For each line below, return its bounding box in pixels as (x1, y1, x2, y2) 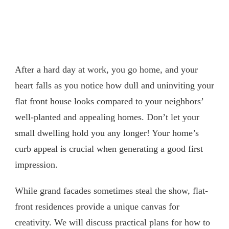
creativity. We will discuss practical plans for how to (15, 217, 210, 227)
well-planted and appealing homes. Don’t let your (15, 111, 199, 122)
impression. (15, 159, 58, 170)
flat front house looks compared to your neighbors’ (15, 96, 203, 106)
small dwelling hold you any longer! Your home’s (15, 127, 199, 138)
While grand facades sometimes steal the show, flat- (15, 185, 208, 196)
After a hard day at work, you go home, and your (15, 64, 198, 75)
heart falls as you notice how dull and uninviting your (15, 80, 214, 90)
